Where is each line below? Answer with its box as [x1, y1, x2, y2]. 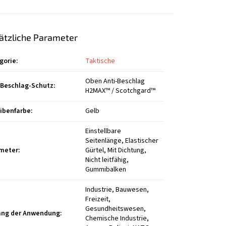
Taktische [85, 55, 116, 66]
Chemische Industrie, [85, 213, 149, 223]
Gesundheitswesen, [85, 203, 146, 214]
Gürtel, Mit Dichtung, [85, 145, 147, 155]
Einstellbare [85, 126, 122, 136]
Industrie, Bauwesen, [85, 184, 149, 195]
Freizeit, [85, 194, 111, 204]
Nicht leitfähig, [85, 154, 129, 165]
